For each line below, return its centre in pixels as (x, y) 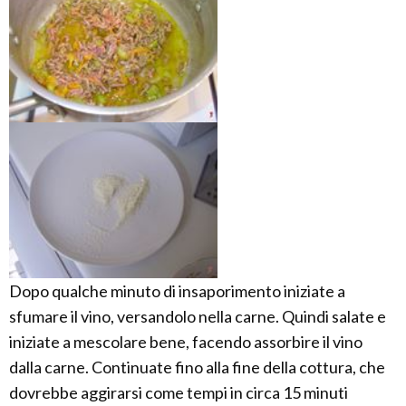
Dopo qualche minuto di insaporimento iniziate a (177, 291)
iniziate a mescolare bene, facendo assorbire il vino (186, 342)
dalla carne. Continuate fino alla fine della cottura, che (197, 367)
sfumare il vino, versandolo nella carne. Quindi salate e (198, 317)
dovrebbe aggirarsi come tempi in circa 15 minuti (179, 393)
